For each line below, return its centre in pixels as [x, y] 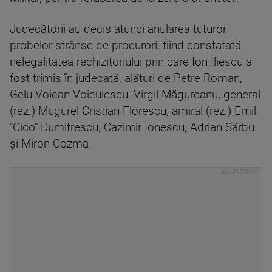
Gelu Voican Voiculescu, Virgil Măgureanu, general [135, 95]
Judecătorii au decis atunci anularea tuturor [118, 29]
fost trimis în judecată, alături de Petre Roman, [126, 78]
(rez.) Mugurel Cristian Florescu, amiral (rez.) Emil [133, 111]
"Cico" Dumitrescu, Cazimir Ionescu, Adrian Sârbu [132, 127]
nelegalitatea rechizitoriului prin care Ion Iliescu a [131, 62]
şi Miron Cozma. [51, 144]
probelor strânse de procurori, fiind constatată [125, 46]
